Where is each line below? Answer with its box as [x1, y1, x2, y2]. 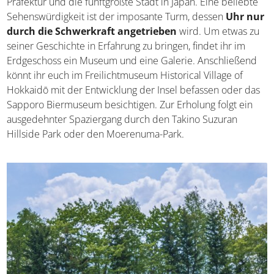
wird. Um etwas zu [177, 24, 260, 38]
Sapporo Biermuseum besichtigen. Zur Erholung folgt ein [7, 97, 253, 111]
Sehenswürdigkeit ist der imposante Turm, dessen [7, 9, 226, 23]
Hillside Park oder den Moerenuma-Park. [7, 127, 185, 141]
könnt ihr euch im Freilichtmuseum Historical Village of [7, 68, 243, 82]
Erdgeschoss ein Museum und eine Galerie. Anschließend [7, 53, 257, 67]
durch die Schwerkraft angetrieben [7, 24, 177, 38]
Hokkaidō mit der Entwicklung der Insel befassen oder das [7, 83, 261, 97]
